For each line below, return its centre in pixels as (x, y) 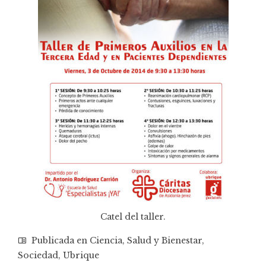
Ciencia (106, 240)
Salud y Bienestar (164, 240)
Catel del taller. (133, 216)
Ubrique (81, 255)
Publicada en (59, 240)
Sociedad (38, 255)
